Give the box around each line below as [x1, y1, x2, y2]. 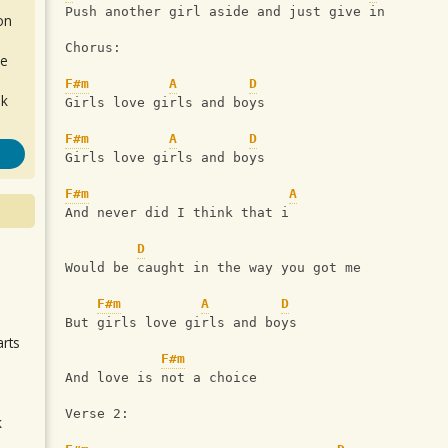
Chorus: [65, 40, 121, 56]
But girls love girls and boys [65, 315, 297, 331]
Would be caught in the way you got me [65, 260, 361, 276]
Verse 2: [65, 406, 129, 422]
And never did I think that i [65, 205, 289, 221]
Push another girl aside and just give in [65, 4, 385, 20]
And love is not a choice [65, 370, 257, 386]
